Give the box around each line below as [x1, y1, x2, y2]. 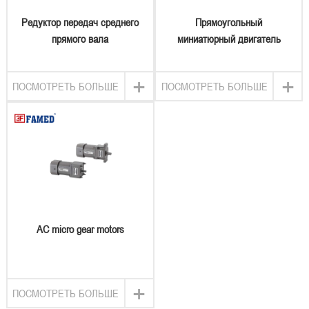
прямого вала [52, 32, 109, 46]
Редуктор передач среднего [21, 15, 139, 30]
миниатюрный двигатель [177, 32, 281, 46]
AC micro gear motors [36, 222, 124, 237]
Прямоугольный [195, 15, 262, 30]
